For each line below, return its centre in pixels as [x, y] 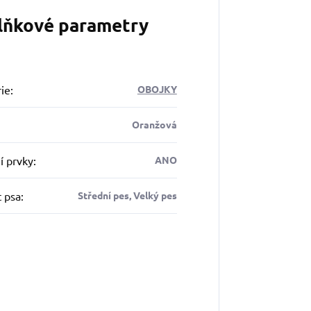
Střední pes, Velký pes [127, 195]
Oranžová [154, 125]
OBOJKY [157, 89]
